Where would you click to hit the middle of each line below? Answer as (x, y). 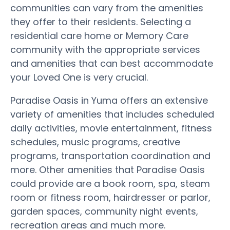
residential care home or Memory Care (99, 35)
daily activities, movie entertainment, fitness (111, 128)
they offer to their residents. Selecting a (101, 22)
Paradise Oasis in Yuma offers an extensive (109, 100)
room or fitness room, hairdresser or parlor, (110, 197)
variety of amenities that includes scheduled (112, 114)
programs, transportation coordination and (110, 156)
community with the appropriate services (105, 49)
